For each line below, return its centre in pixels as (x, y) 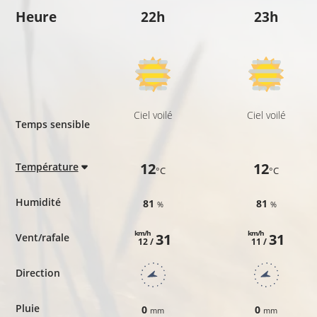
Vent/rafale (42, 237)
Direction (38, 272)
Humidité (38, 202)
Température (47, 166)
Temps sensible (52, 124)
